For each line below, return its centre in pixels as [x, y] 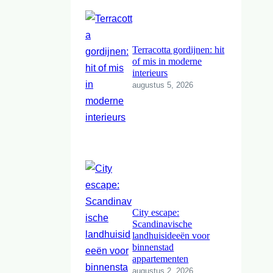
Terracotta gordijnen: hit [179, 50]
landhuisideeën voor [171, 236]
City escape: [156, 213]
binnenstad [153, 247]
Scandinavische [162, 224]
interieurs [150, 73]
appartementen [161, 259]
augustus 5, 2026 [163, 85]
